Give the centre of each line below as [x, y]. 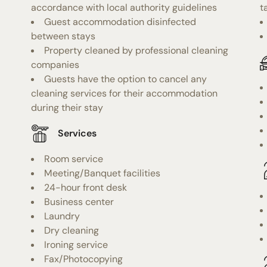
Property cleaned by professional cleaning [136, 50]
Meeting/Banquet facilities [103, 173]
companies [55, 64]
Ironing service [76, 244]
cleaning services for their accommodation [125, 93]
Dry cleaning [72, 230]
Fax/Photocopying [84, 259]
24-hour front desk [86, 187]
